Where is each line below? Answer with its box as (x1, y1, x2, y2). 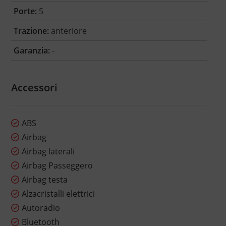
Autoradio (21, 202, 60, 214)
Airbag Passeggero (21, 160, 93, 172)
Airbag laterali (21, 146, 75, 157)
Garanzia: (13, 45, 50, 56)
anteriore (48, 25, 87, 37)
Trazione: (13, 25, 49, 37)
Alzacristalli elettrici (21, 188, 95, 200)
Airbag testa (21, 174, 68, 186)
